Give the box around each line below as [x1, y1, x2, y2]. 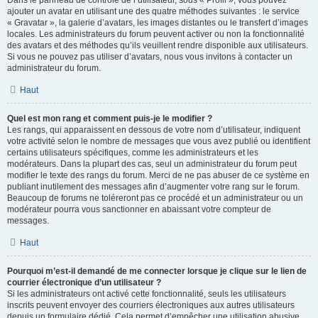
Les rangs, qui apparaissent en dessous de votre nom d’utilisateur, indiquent [7, 125, 300, 135]
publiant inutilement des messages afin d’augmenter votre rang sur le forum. [7, 182, 300, 192]
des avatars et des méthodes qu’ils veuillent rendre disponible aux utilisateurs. [7, 40, 308, 50]
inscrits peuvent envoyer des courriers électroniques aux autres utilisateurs [7, 300, 295, 310]
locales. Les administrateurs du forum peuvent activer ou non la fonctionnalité [7, 29, 305, 39]
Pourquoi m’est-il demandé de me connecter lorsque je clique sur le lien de [7, 266, 307, 276]
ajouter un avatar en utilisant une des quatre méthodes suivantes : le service [7, 6, 300, 16]
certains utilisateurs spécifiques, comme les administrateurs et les [7, 148, 258, 158]
